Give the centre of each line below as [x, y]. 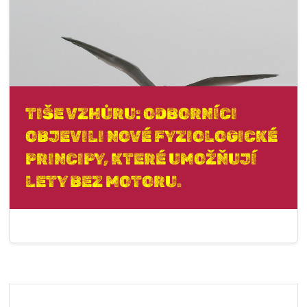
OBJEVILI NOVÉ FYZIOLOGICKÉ [152, 136]
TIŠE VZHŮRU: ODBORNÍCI [132, 113]
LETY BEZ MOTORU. [104, 181]
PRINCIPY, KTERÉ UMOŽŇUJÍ [142, 159]
